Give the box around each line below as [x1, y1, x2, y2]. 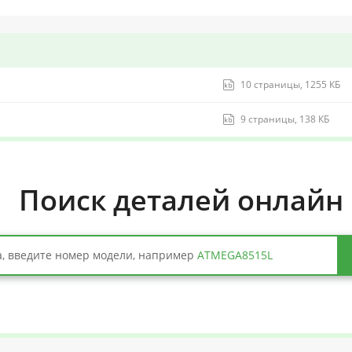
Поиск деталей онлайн [18, 181, 343, 219]
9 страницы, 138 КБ [240, 112, 329, 126]
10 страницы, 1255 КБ [240, 78, 340, 91]
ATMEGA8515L [197, 247, 273, 262]
